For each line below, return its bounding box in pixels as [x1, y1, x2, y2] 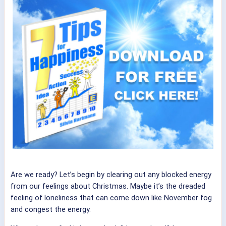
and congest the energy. [11, 205, 91, 214]
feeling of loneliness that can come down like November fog [11, 193, 212, 203]
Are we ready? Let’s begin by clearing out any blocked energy [11, 170, 211, 180]
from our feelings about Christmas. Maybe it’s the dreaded [11, 182, 205, 191]
